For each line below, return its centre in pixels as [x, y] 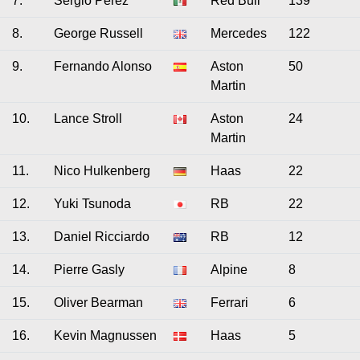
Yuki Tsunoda [92, 204]
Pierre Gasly [89, 270]
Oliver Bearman [98, 303]
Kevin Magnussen [105, 335]
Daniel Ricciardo [102, 237]
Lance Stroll [88, 119]
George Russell [98, 33]
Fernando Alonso [103, 66]
